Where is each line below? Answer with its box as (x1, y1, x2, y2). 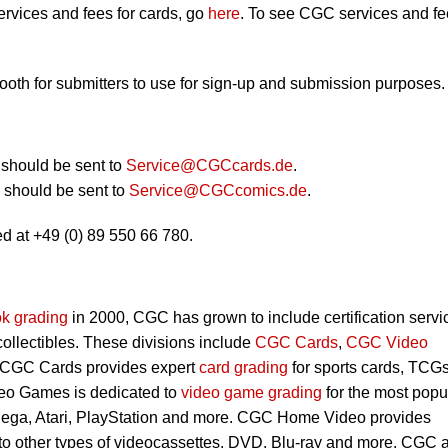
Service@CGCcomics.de (129, 182, 307, 200)
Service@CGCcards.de (126, 157, 293, 175)
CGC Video (346, 334, 428, 352)
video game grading (181, 384, 322, 402)
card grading (199, 359, 288, 377)
